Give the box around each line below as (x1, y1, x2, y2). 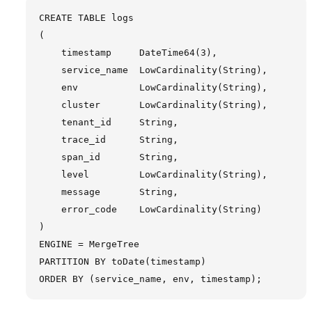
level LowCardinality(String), (38, 169, 267, 180)
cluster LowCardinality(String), (38, 99, 267, 110)
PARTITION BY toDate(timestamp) (38, 256, 206, 267)
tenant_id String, (38, 116, 178, 127)
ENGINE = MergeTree (38, 238, 139, 249)
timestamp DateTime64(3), (38, 47, 217, 58)
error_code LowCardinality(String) (38, 203, 262, 214)
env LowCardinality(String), (38, 81, 267, 93)
